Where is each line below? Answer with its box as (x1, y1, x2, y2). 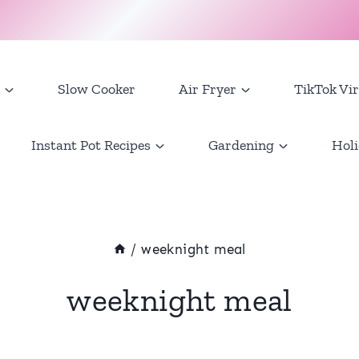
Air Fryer (179, 80, 236, 98)
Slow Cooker (58, 80, 135, 98)
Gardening (208, 136, 274, 154)
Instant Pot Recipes (31, 136, 151, 154)
